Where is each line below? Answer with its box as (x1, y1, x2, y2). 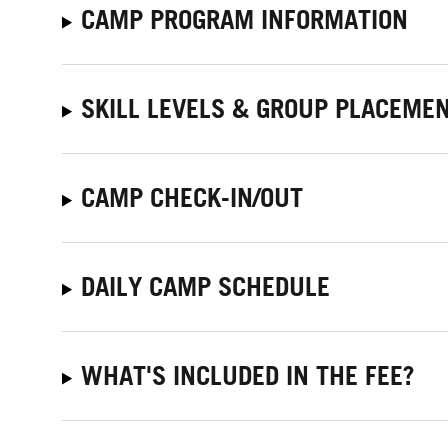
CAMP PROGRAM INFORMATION (81, 3, 409, 35)
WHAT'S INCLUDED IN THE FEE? (81, 359, 416, 391)
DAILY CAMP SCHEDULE (81, 270, 331, 302)
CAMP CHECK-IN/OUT (81, 181, 304, 213)
